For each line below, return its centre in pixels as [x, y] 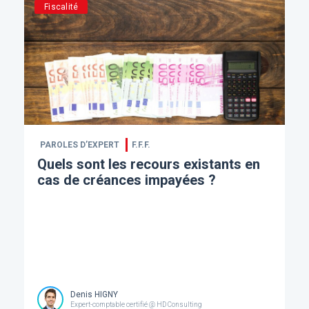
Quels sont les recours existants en [148, 164]
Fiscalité [61, 7]
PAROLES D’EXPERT [79, 144]
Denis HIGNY [94, 295]
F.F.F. [141, 144]
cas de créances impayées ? [126, 180]
